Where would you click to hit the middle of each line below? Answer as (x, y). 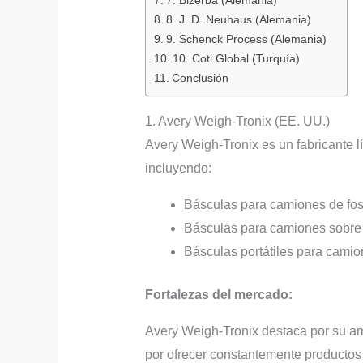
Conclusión (200, 77)
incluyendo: (178, 168)
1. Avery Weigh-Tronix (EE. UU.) (237, 121)
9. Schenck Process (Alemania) (246, 38)
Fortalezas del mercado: (218, 294)
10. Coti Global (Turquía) (236, 58)
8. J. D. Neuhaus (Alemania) (238, 19)
